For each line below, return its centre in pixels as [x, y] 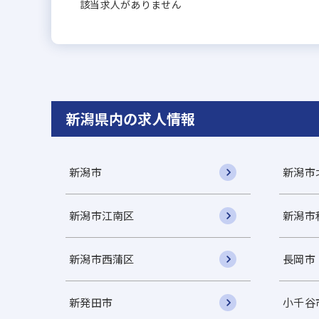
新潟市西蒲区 [102, 259]
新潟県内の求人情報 [131, 119]
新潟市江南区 [102, 215]
